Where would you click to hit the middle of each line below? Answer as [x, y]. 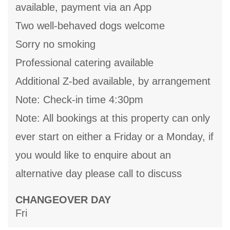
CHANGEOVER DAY [63, 200]
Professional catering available [84, 63]
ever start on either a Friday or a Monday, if [114, 137]
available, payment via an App [83, 7]
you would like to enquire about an [93, 155]
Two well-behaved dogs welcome [90, 26]
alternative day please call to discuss [99, 174]
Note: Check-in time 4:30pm [79, 100]
